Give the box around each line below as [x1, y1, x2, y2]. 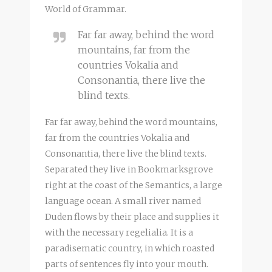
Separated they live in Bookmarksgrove [45, 163, 213, 175]
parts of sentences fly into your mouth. [45, 258, 208, 270]
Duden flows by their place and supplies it [45, 211, 219, 222]
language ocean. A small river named [45, 195, 201, 206]
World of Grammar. [45, 3, 126, 15]
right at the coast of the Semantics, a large [45, 179, 222, 191]
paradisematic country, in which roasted [45, 242, 214, 254]
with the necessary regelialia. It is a [45, 226, 193, 238]
